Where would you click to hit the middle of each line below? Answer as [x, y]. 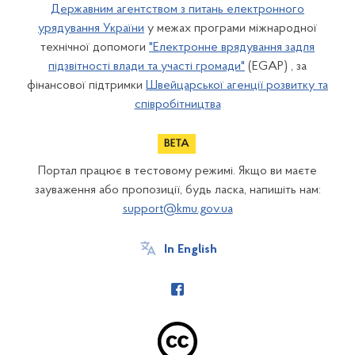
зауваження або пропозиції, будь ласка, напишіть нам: [177, 190]
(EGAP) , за [276, 66]
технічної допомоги [95, 47]
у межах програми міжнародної [231, 28]
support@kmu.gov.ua [177, 209]
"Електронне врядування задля [232, 47]
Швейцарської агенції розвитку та [237, 85]
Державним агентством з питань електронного [177, 9]
